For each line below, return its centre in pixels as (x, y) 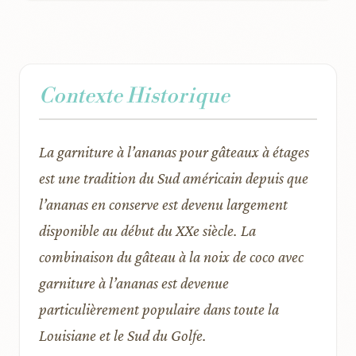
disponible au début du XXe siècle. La (147, 230)
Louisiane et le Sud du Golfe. (123, 335)
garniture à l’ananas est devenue (134, 282)
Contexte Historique (134, 96)
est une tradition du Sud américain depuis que (174, 178)
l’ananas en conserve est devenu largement (163, 204)
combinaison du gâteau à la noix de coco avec (171, 256)
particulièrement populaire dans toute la (159, 309)
